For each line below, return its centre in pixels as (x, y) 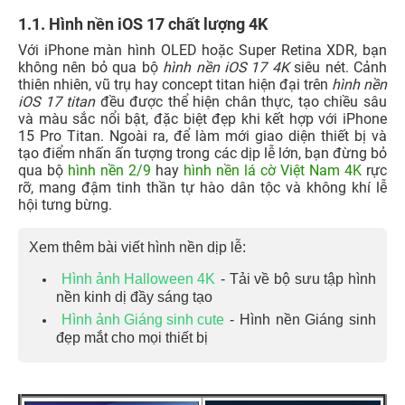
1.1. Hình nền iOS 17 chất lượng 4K (143, 24)
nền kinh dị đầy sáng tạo (134, 297)
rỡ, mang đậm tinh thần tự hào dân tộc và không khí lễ (202, 188)
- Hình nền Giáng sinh (303, 320)
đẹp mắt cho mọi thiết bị (132, 338)
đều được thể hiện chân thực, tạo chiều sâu (241, 102)
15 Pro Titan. (64, 137)
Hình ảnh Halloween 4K (138, 279)
